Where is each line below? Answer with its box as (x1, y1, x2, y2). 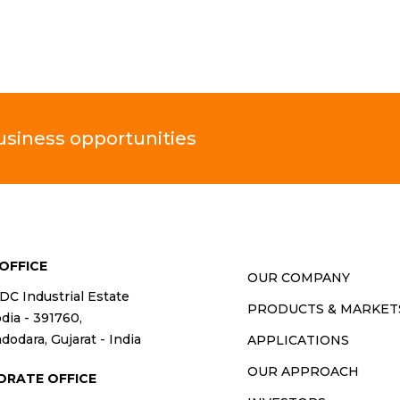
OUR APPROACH (247, 363, 360, 380)
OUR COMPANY (247, 270, 351, 287)
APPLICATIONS (247, 332, 350, 349)
